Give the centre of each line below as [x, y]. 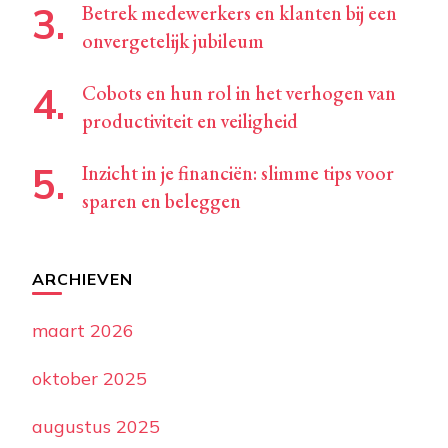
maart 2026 [83, 331]
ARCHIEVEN [82, 279]
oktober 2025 [89, 379]
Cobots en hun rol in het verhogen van [239, 93]
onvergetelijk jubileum [173, 41]
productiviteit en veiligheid [190, 121]
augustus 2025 [96, 427]
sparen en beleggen [161, 201]
